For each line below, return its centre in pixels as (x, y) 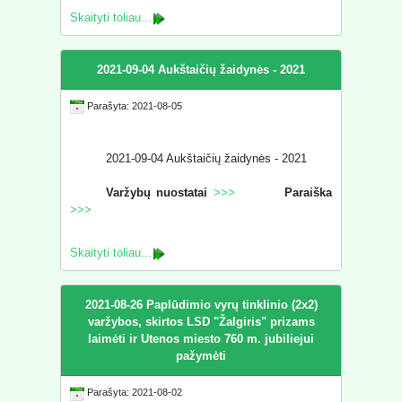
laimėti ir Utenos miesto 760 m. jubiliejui (201, 339)
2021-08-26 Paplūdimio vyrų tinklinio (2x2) (201, 305)
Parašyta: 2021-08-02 (134, 393)
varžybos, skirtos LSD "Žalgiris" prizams (201, 322)
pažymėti (201, 356)
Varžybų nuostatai (157, 193)
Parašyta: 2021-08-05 (134, 106)
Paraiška (308, 193)
